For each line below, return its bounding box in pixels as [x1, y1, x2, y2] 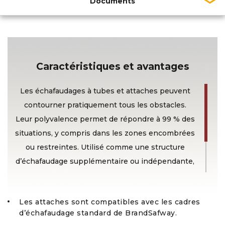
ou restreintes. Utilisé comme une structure [25, 143, 185, 152]
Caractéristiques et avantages [36, 61, 189, 72]
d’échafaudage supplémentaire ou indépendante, [16, 157, 194, 166]
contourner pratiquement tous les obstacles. [24, 100, 186, 109]
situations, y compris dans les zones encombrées [15, 129, 195, 138]
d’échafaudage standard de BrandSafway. [19, 208, 177, 217]
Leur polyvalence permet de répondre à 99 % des [15, 115, 195, 124]
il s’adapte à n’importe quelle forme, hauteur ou [19, 171, 191, 180]
